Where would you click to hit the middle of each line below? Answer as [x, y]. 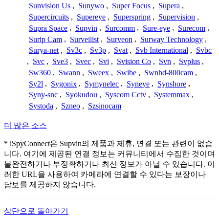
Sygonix [64, 84]
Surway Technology [172, 39]
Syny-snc [43, 95]
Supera [169, 6]
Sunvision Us [50, 6]
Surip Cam [45, 39]
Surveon [120, 39]
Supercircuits [49, 17]
